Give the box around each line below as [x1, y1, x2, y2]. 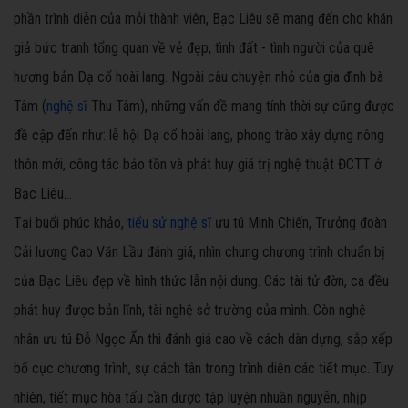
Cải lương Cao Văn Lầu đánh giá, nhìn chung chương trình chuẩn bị [14, 243, 385, 261]
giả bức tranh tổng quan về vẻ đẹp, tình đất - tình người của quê [14, 39, 374, 57]
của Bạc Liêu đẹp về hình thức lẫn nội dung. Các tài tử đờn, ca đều [14, 272, 389, 291]
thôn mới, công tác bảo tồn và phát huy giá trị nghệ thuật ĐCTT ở [14, 156, 382, 174]
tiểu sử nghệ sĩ [127, 214, 211, 232]
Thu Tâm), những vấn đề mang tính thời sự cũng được [87, 97, 394, 116]
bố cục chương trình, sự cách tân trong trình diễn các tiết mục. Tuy [14, 360, 393, 378]
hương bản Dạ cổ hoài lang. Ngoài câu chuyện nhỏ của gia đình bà [14, 68, 383, 87]
